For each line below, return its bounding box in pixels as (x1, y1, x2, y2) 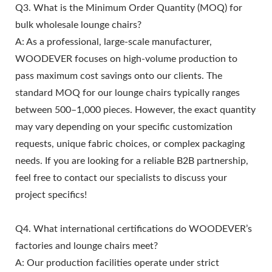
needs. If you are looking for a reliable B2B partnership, (15, 155, 248, 166)
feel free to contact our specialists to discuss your (15, 172, 227, 183)
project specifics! (15, 189, 87, 200)
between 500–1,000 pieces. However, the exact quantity (15, 104, 256, 115)
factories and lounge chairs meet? (15, 240, 158, 251)
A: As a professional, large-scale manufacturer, (15, 36, 212, 47)
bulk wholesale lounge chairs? (15, 19, 141, 30)
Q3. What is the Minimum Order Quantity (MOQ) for (15, 2, 242, 13)
